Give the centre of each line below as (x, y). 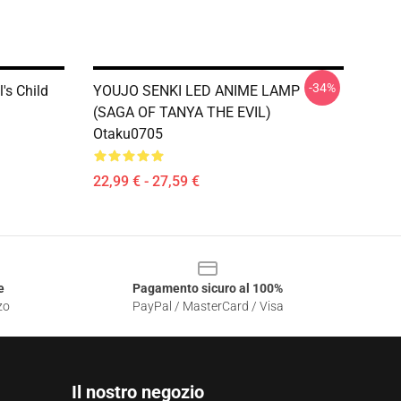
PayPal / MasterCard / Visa (208, 306)
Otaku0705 (128, 134)
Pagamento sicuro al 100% (208, 288)
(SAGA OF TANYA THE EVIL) (182, 112)
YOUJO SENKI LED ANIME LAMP (196, 91)
